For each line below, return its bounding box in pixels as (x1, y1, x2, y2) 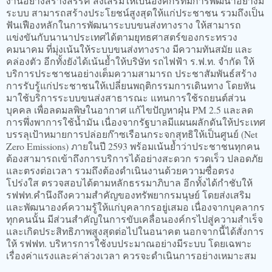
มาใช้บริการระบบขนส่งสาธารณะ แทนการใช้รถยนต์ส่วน (6, 90, 246, 104)
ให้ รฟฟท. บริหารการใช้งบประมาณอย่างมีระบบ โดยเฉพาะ (6, 236, 252, 250)
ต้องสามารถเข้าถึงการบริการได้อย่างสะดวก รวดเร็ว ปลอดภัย (6, 151, 263, 165)
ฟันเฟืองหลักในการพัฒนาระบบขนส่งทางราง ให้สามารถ (6, 18, 241, 31)
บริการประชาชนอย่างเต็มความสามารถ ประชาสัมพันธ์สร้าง (6, 66, 257, 80)
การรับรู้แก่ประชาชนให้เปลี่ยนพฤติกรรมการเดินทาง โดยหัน (6, 78, 256, 92)
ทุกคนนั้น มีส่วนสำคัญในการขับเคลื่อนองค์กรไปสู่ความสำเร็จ (6, 212, 263, 225)
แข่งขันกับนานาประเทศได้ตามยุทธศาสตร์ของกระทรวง (6, 30, 237, 43)
